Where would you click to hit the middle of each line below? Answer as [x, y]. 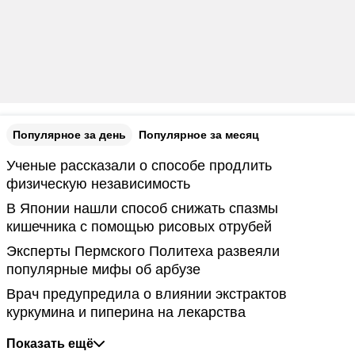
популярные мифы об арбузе [103, 269]
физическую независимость [98, 184]
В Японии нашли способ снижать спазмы [142, 208]
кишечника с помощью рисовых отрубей [139, 227]
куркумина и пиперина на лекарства [126, 312]
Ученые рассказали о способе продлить [139, 166]
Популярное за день [69, 135]
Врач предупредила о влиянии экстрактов [147, 294]
